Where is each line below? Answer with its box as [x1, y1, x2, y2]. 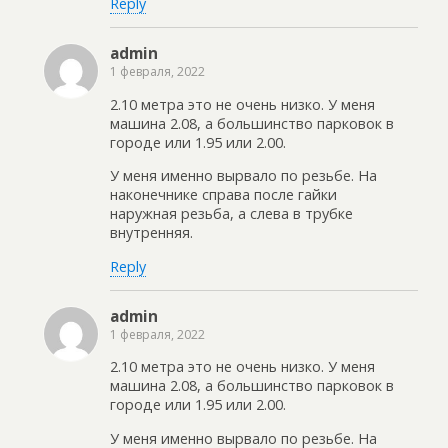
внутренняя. [110, 223, 193, 243]
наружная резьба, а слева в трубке [110, 204, 353, 224]
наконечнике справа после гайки [110, 185, 337, 205]
